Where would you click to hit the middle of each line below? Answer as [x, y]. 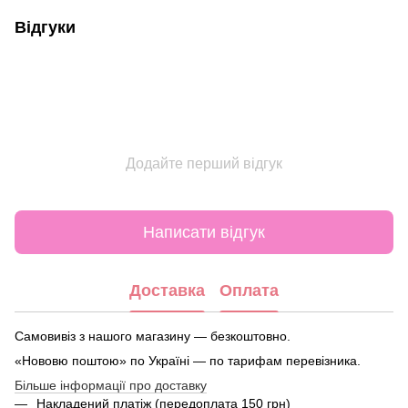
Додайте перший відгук [204, 164]
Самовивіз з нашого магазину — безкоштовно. [153, 337]
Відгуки [45, 28]
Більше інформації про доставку [111, 386]
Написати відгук [204, 232]
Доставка [167, 290]
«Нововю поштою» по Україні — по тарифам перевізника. [188, 361]
